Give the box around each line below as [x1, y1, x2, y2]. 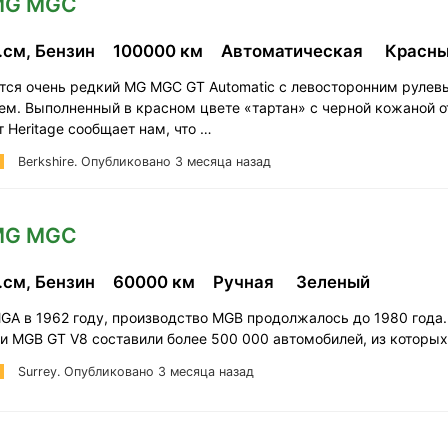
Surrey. [17, 363, 64, 379]
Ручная [213, 271, 282, 292]
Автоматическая [221, 40, 371, 61]
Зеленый [296, 271, 374, 292]
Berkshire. [17, 153, 81, 169]
